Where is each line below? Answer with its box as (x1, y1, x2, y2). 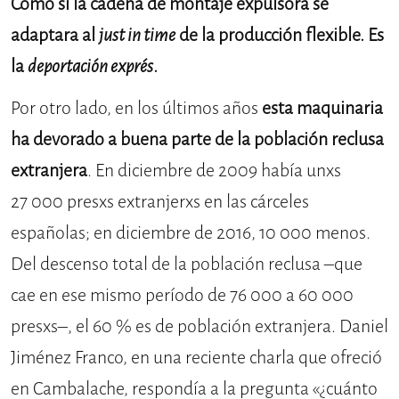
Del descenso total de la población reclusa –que (11, 252, 362, 277)
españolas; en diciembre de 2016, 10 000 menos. (11, 221, 370, 246)
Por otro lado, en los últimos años (11, 96, 262, 121)
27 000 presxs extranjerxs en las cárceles (11, 190, 309, 215)
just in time (99, 23, 175, 48)
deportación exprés (28, 54, 153, 79)
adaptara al (11, 23, 99, 48)
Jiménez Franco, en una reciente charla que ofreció (11, 346, 382, 370)
